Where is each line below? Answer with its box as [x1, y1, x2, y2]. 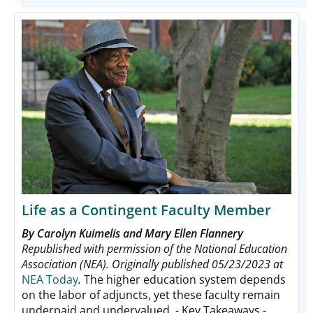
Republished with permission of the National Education [22, 240, 287, 256]
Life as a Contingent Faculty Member [22, 200, 271, 219]
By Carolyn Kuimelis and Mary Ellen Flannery [22, 225, 243, 241]
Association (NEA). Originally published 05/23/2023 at [22, 256, 283, 272]
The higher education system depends [81, 271, 286, 287]
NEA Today [22, 271, 78, 287]
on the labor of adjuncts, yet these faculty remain [22, 286, 280, 303]
